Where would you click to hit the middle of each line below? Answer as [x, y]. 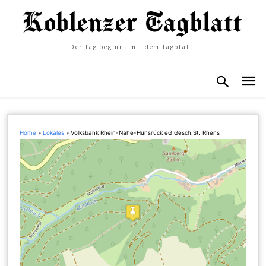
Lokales [54, 132]
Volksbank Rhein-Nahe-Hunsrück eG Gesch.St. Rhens [145, 132]
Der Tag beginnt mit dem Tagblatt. [133, 47]
